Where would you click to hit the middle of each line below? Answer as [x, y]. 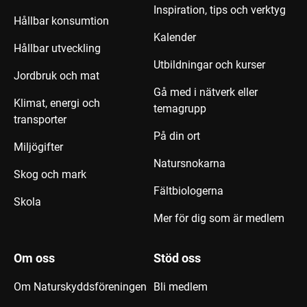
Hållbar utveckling [57, 48]
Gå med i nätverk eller [206, 92]
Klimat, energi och [57, 103]
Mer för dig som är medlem [219, 218]
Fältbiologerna [188, 191]
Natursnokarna [189, 163]
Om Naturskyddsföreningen [80, 287]
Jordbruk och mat [57, 76]
